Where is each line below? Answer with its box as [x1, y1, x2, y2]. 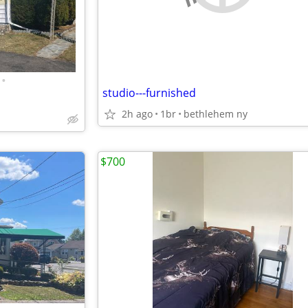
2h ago [122, 107, 153, 120]
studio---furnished [102, 85, 196, 100]
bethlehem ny [184, 107, 247, 120]
